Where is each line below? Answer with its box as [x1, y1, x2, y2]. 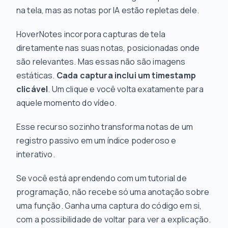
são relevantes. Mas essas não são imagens [16, 56, 186, 67]
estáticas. [16, 70, 56, 81]
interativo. [16, 149, 55, 160]
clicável [16, 83, 48, 95]
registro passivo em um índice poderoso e [16, 135, 177, 146]
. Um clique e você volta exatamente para [48, 83, 204, 95]
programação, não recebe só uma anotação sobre [16, 186, 210, 197]
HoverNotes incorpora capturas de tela [16, 28, 165, 40]
